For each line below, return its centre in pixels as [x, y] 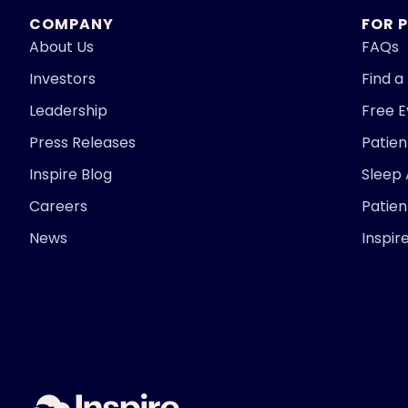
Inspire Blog [71, 174]
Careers [58, 206]
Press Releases [82, 143]
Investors [62, 79]
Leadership [68, 111]
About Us [61, 47]
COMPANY [71, 24]
